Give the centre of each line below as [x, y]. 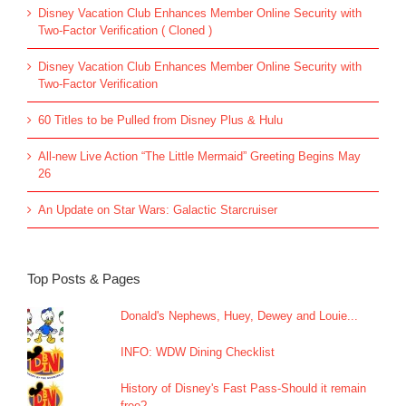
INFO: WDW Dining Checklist [198, 353]
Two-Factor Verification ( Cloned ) [125, 31]
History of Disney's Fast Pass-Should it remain [244, 389]
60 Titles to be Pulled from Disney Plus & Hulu [160, 121]
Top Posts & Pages [84, 279]
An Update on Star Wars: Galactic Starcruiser [158, 210]
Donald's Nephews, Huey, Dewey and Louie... [240, 316]
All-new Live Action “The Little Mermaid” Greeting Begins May [199, 157]
